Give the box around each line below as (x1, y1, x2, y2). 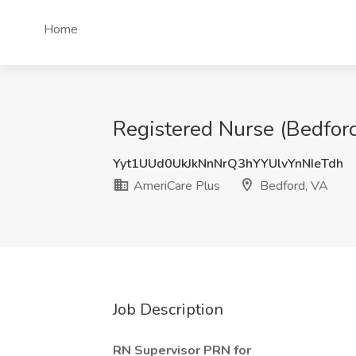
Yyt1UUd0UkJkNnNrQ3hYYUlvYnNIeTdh (113, 155, 343, 172)
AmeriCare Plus (130, 177, 220, 195)
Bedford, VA (257, 177, 328, 195)
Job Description (113, 299, 223, 320)
